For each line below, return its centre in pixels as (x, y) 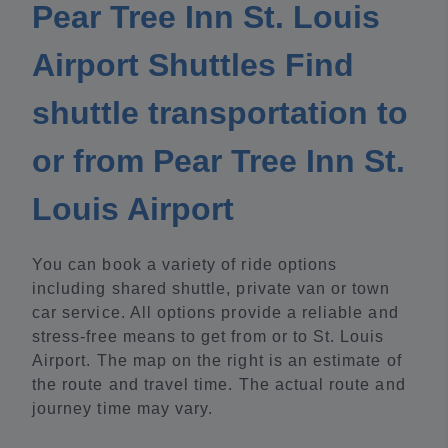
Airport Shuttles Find (193, 65)
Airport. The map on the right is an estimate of (217, 361)
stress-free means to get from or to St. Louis (208, 337)
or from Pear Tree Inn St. (218, 161)
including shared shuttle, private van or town (211, 289)
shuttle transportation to (220, 113)
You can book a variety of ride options (185, 265)
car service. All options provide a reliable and (215, 313)
